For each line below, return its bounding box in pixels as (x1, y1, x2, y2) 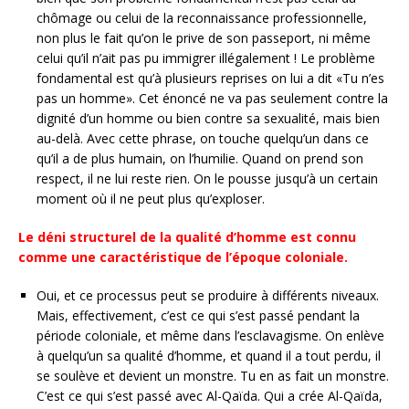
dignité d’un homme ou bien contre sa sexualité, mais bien (37, 110, 380, 127)
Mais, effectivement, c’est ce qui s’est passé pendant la (37, 307, 360, 324)
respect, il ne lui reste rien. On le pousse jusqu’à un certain (37, 170, 378, 187)
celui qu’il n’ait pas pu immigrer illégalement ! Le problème (37, 49, 375, 67)
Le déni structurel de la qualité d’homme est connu (18, 228, 356, 246)
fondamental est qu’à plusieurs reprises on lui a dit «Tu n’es (37, 69, 384, 87)
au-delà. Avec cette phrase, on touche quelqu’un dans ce (37, 130, 369, 147)
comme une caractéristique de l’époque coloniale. (18, 248, 348, 266)
